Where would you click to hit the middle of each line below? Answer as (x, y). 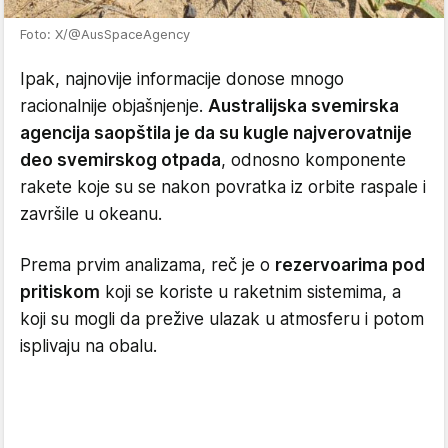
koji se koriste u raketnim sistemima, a (250, 291)
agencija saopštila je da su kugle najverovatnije (216, 132)
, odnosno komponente (313, 159)
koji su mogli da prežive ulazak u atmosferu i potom (222, 318)
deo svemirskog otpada (120, 159)
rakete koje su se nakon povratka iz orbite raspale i (223, 186)
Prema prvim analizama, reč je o (147, 264)
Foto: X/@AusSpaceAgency (105, 33)
